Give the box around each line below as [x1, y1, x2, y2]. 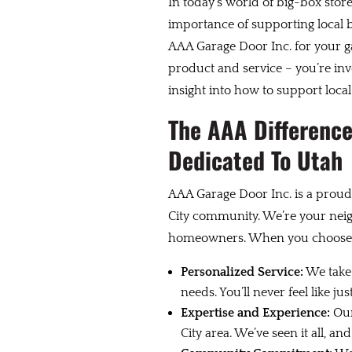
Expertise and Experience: [180, 306, 330, 321]
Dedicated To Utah [167, 142, 343, 178]
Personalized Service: [180, 265, 303, 280]
